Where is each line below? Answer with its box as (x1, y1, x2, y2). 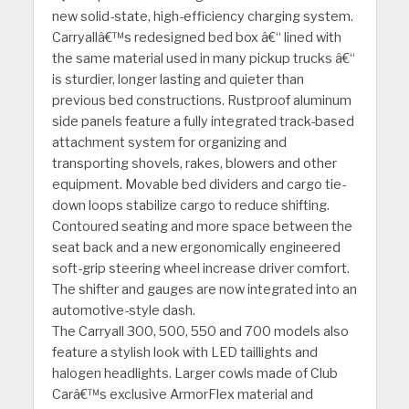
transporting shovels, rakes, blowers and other (51, 155, 337, 173)
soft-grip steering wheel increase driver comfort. (51, 260, 350, 278)
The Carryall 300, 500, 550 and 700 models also (51, 323, 349, 341)
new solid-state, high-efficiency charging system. (51, 8, 353, 26)
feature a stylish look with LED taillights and (51, 344, 318, 362)
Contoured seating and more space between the (51, 218, 352, 236)
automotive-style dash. (51, 302, 195, 320)
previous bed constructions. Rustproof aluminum (51, 92, 351, 110)
